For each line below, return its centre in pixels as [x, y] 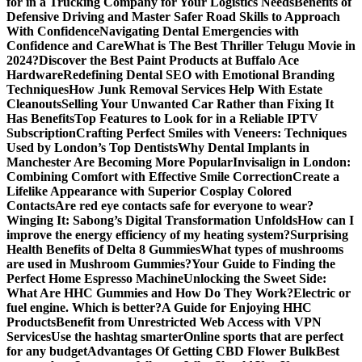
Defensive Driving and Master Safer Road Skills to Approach [173, 17]
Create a [316, 177]
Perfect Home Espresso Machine [95, 278]
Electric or [322, 293]
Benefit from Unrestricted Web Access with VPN [189, 322]
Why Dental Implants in [244, 147]
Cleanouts [34, 104]
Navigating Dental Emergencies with [199, 31]
